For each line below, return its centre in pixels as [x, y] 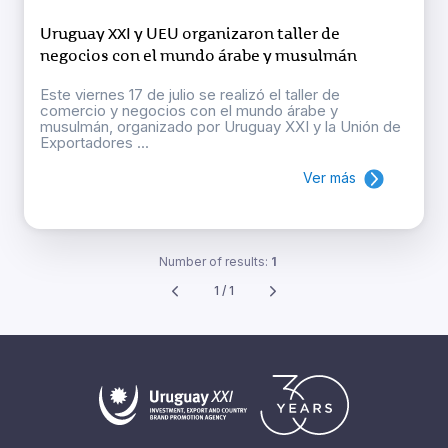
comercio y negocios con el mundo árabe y [189, 111]
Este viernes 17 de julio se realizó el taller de [190, 95]
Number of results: [215, 262]
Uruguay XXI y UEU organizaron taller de [190, 34]
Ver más [329, 178]
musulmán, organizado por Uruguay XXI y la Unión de [220, 127]
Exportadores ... [94, 143]
